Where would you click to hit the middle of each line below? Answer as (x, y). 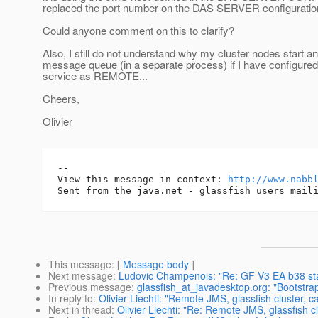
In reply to (71, 298)
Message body (156, 264)
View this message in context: (143, 180)
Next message (81, 276)
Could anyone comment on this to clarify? (138, 31)
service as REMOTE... (95, 76)
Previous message (90, 287)
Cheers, (61, 99)
